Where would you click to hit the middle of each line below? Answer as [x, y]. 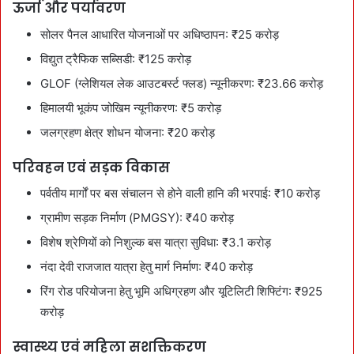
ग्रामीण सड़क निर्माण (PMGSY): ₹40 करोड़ [137, 218]
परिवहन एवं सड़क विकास [91, 167]
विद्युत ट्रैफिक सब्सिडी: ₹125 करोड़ [116, 58]
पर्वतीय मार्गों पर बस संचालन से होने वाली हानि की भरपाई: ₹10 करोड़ [180, 193]
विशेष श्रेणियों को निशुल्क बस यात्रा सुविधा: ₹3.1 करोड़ [156, 242]
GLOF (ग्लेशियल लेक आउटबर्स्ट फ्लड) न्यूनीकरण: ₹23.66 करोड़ [182, 83]
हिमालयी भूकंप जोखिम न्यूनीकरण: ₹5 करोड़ [131, 107]
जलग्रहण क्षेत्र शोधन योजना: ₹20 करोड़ [128, 132]
